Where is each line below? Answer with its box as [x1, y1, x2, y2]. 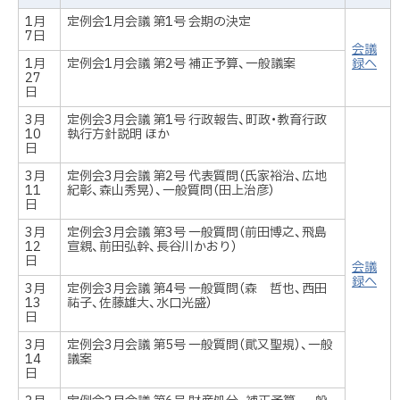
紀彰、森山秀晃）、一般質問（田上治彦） [67, 181, 276, 201]
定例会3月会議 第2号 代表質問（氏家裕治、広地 [67, 167, 328, 187]
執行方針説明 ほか [67, 125, 171, 145]
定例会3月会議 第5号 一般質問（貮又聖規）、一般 [67, 336, 334, 355]
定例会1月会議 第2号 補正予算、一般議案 [67, 54, 296, 74]
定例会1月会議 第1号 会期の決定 [67, 12, 252, 32]
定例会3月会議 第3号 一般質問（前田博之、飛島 [67, 223, 328, 243]
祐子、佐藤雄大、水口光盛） [67, 294, 213, 313]
